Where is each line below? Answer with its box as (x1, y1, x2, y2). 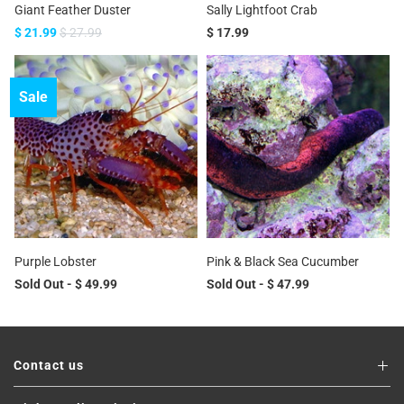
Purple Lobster (14, 254, 96, 269)
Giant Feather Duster (14, 3, 131, 17)
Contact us (14, 358, 84, 372)
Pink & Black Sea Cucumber (207, 254, 359, 269)
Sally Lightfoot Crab (207, 3, 317, 17)
